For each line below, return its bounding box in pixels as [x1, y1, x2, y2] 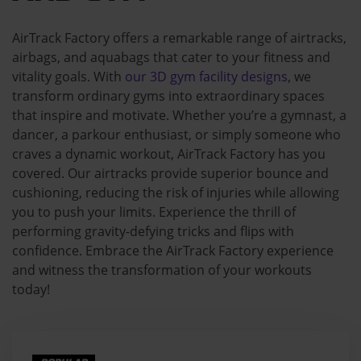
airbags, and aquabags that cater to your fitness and [12, 48, 330, 66]
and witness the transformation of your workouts [12, 260, 312, 279]
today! [12, 280, 50, 298]
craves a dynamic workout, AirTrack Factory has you [12, 144, 326, 163]
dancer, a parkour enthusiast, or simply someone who [12, 125, 341, 143]
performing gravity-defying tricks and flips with [12, 222, 294, 240]
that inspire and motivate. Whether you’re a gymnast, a [12, 106, 346, 124]
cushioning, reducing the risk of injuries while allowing [12, 183, 339, 201]
